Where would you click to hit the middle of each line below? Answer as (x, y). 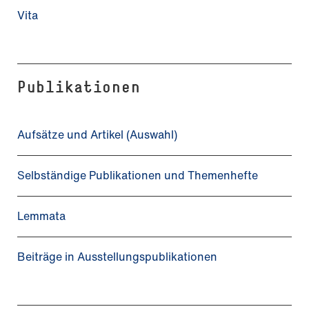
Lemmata (43, 216)
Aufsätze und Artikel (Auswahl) (99, 134)
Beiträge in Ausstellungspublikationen (119, 256)
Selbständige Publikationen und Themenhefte (139, 175)
